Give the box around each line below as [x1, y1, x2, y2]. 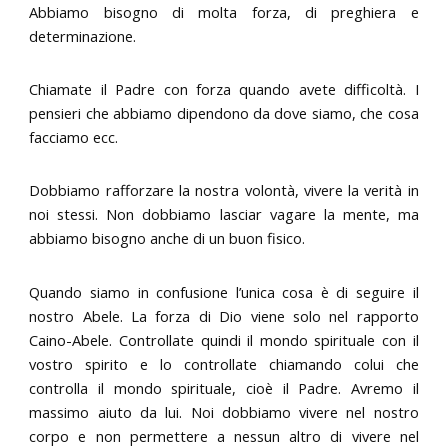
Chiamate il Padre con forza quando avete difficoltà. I [29, 79, 419, 100]
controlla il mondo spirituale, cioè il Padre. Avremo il [29, 377, 419, 398]
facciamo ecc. [29, 127, 119, 148]
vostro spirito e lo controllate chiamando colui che [29, 353, 419, 374]
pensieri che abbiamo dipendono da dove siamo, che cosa [29, 103, 419, 124]
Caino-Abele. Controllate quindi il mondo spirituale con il [29, 329, 419, 350]
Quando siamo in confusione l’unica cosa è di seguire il [29, 281, 419, 302]
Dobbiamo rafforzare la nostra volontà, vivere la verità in [29, 180, 419, 201]
